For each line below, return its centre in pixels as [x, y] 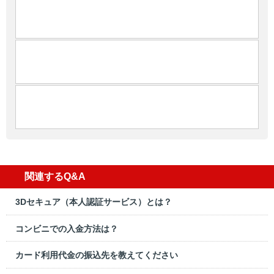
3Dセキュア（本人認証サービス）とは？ [94, 202]
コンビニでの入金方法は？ [67, 228]
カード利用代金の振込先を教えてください [97, 255]
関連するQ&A [55, 177]
